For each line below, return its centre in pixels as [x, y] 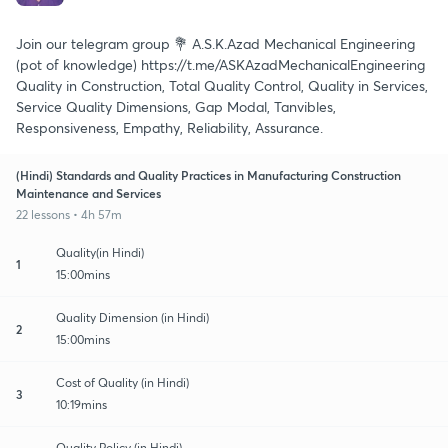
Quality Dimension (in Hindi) [132, 317]
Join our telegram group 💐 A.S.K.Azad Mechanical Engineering [215, 43]
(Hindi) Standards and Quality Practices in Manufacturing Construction [208, 174]
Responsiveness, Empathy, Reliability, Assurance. [169, 127]
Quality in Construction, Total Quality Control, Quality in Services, [222, 85]
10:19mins [81, 404]
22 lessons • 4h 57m [69, 214]
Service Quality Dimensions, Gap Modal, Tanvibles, [176, 106]
